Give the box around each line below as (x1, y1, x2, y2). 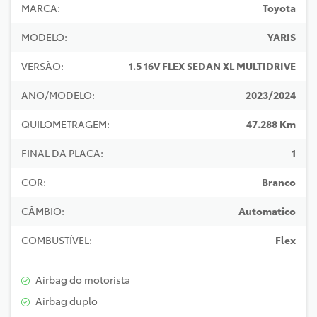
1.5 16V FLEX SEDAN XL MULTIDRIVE (129, 59, 296, 73)
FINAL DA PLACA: (21, 146, 103, 160)
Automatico (238, 204, 296, 218)
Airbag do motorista (33, 272, 130, 287)
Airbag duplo (33, 294, 98, 308)
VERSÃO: (21, 59, 64, 73)
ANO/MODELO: (21, 88, 95, 102)
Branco (262, 175, 296, 189)
